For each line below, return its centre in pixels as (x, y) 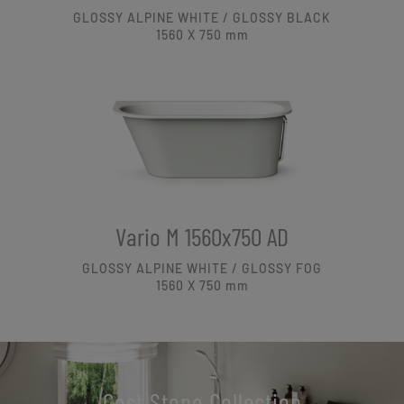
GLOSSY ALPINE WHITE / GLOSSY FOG (202, 269)
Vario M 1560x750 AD (202, 237)
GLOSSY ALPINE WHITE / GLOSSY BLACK (202, 17)
